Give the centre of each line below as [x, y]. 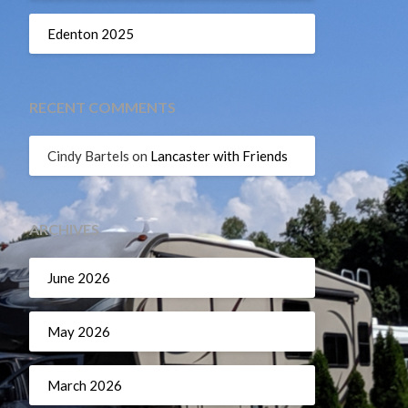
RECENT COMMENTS [102, 107]
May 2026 [78, 331]
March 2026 [84, 385]
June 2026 [78, 277]
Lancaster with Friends [219, 155]
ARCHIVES [64, 229]
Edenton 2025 [90, 33]
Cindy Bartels [88, 155]
